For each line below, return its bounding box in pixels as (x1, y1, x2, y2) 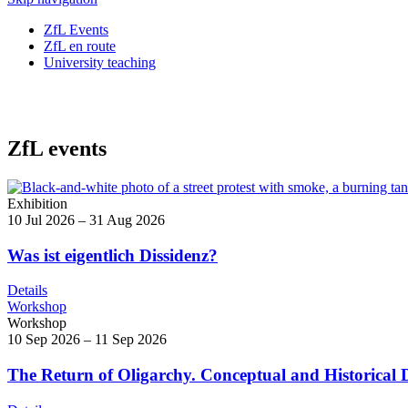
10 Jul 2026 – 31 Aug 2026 (7, 211, 165, 228)
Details (7, 282, 47, 299)
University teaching (44, 55, 156, 70)
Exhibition (7, 195, 67, 211)
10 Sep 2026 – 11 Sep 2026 (7, 331, 167, 348)
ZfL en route (44, 38, 116, 54)
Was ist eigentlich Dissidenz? (7, 245, 218, 265)
